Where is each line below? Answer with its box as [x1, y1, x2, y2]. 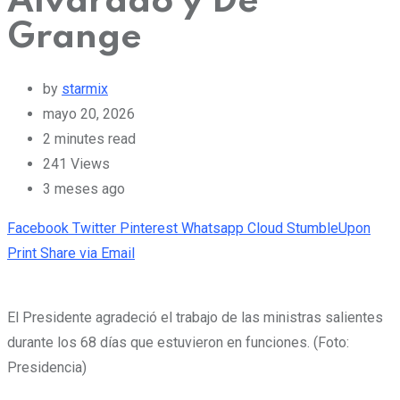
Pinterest [120, 219, 178, 237]
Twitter [72, 219, 116, 237]
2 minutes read [43, 129, 136, 147]
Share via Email [40, 244, 135, 262]
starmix [62, 79, 108, 97]
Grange [7, 19, 142, 55]
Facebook [7, 219, 69, 237]
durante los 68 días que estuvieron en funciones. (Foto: [7, 333, 349, 351]
